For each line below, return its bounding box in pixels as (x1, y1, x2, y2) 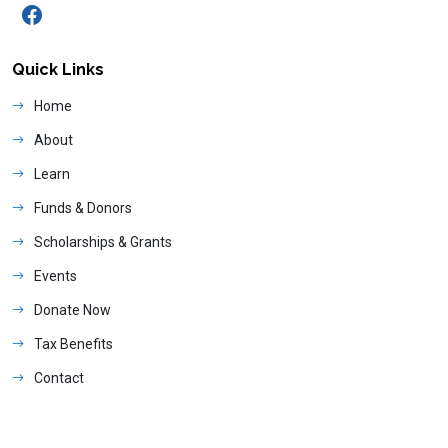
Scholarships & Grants (34, 233, 172, 250)
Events (34, 267, 77, 284)
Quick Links (12, 59, 104, 79)
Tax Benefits (34, 335, 113, 352)
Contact (34, 369, 84, 386)
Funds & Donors (34, 199, 132, 216)
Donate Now (34, 301, 111, 318)
